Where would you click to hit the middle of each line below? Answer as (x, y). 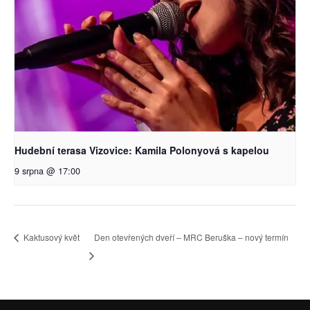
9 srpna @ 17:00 (47, 171)
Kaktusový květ (51, 237)
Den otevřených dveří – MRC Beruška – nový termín (191, 237)
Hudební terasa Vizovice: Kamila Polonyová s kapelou (142, 150)
